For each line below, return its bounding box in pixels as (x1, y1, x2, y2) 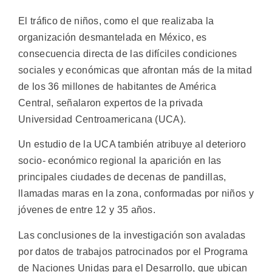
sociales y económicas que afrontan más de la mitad (18, 64, 252, 75)
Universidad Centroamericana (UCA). (18, 114, 186, 124)
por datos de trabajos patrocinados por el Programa (18, 246, 248, 257)
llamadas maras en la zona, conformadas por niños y (18, 188, 254, 199)
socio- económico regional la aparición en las (18, 155, 222, 166)
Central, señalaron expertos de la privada (18, 97, 203, 108)
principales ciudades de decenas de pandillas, (18, 172, 226, 183)
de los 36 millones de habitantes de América (18, 81, 216, 92)
